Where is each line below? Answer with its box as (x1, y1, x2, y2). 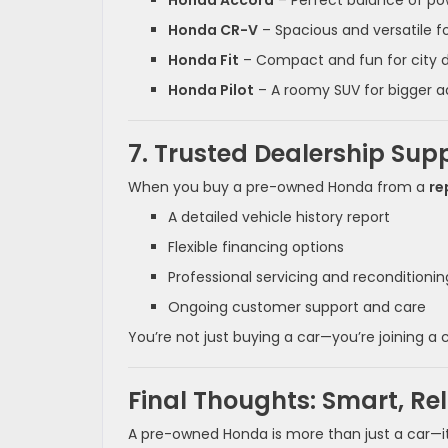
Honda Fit (168, 50, 239, 71)
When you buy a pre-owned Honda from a (128, 177, 429, 198)
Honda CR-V (168, 20, 258, 41)
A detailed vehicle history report (168, 207, 390, 228)
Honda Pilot (168, 80, 254, 101)
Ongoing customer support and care (168, 297, 426, 318)
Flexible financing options (168, 237, 344, 258)
